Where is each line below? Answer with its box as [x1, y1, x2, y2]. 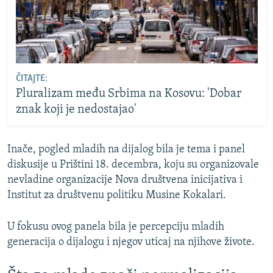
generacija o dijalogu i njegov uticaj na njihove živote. [7, 236, 255, 249]
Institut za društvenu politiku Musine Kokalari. [7, 190, 226, 202]
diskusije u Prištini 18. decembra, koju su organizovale [7, 159, 259, 171]
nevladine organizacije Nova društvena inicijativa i [7, 174, 243, 186]
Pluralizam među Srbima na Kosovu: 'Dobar [15, 87, 241, 100]
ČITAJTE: [15, 73, 48, 83]
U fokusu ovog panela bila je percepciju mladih [7, 221, 224, 233]
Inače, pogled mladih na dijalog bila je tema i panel [7, 144, 245, 156]
